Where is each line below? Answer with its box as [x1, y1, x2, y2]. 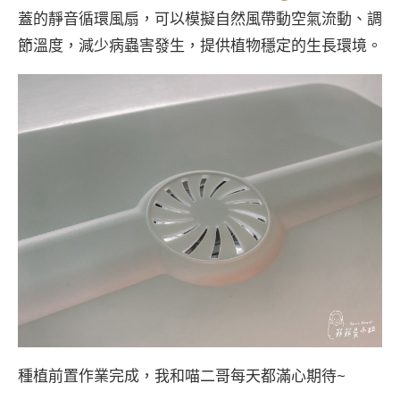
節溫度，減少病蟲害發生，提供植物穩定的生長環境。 [18, 35, 382, 56]
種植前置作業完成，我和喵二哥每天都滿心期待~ [18, 365, 346, 387]
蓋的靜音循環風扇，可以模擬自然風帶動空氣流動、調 [18, 8, 382, 29]
